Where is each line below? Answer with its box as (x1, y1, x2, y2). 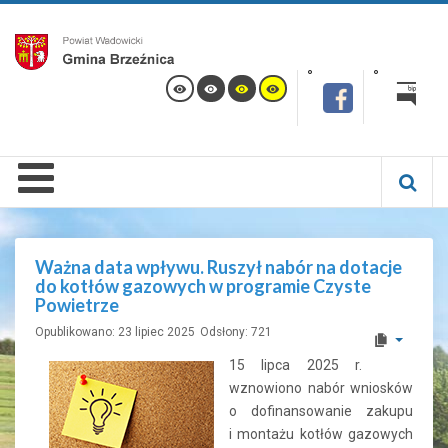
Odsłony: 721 (200, 325, 272, 339)
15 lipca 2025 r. (229, 357, 362, 373)
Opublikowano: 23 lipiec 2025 (35, 325, 195, 339)
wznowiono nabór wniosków (229, 380, 413, 396)
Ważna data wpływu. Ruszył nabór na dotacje (35, 256, 402, 278)
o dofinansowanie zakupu (229, 403, 413, 419)
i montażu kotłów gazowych (229, 426, 413, 442)
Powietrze (35, 294, 119, 316)
